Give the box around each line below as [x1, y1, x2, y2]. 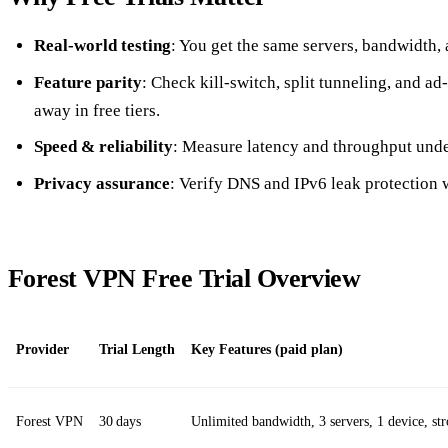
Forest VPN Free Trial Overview [8, 263, 361, 293]
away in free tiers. [33, 100, 160, 120]
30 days [99, 413, 141, 429]
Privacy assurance [33, 173, 170, 193]
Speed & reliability [33, 137, 173, 157]
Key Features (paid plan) [191, 341, 343, 357]
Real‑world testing [33, 36, 171, 56]
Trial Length [99, 341, 175, 357]
